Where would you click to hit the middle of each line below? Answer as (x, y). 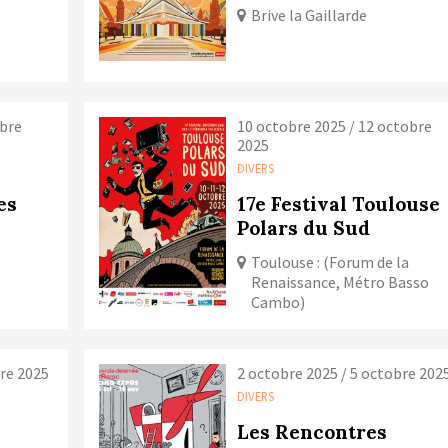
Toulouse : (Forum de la (330, 262)
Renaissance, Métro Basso (340, 282)
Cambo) (278, 302)
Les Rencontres (312, 432)
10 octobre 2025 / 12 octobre (335, 126)
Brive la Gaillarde (309, 15)
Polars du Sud (304, 228)
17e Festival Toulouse (339, 204)
